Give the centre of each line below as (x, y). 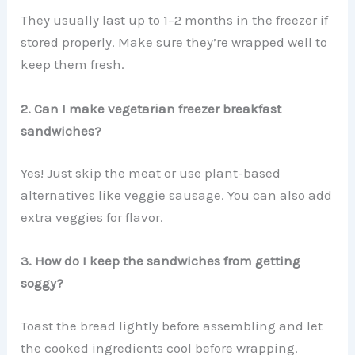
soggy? (42, 283)
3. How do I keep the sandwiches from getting (161, 261)
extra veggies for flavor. (92, 218)
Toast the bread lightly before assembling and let (172, 325)
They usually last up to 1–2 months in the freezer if (175, 20)
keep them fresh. (73, 65)
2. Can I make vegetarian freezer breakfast (151, 108)
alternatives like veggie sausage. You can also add (177, 195)
